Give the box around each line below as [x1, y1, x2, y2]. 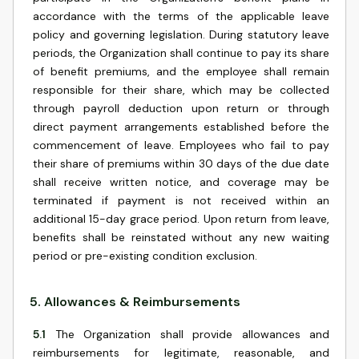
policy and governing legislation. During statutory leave [33, 27, 329, 42]
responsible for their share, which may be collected [33, 83, 329, 97]
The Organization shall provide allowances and [54, 327, 329, 341]
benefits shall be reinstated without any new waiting [33, 230, 329, 244]
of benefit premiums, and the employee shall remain [33, 64, 329, 79]
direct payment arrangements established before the [33, 119, 329, 134]
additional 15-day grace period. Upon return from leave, [33, 212, 329, 226]
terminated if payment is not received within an [33, 193, 329, 208]
